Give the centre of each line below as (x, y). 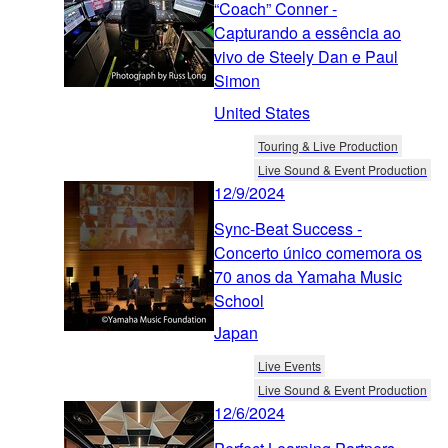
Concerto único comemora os (318, 252)
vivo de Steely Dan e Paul (306, 56)
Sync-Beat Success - (288, 228)
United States (262, 112)
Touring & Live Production (328, 145)
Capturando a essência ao (307, 32)
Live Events (289, 365)
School (239, 300)
